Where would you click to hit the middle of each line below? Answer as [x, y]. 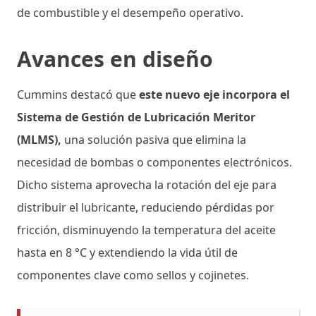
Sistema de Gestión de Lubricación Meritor [136, 117]
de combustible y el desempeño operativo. [130, 12]
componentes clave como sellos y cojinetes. [133, 275]
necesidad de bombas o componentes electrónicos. [154, 162]
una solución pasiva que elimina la [155, 139]
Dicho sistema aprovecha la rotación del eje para [147, 184]
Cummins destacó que [78, 94]
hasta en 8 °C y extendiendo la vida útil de [127, 252]
